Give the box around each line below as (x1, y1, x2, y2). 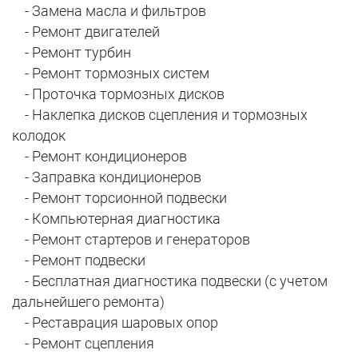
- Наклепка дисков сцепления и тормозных (12, 106, 308, 124)
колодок (12, 127, 66, 145)
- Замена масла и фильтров (12, 2, 206, 20)
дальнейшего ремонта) (12, 293, 165, 311)
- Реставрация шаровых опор (12, 314, 218, 332)
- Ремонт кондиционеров (12, 148, 187, 165)
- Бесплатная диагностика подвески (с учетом (12, 272, 328, 290)
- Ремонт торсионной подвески (12, 189, 227, 207)
